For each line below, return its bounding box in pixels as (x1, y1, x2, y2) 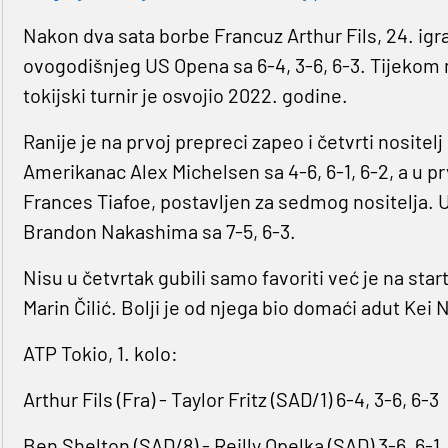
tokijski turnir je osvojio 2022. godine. (22, 83, 348, 108)
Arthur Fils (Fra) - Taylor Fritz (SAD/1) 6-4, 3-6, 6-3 (22, 387, 439, 412)
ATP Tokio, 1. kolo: (22, 341, 178, 366)
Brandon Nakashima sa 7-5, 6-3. (22, 219, 296, 244)
